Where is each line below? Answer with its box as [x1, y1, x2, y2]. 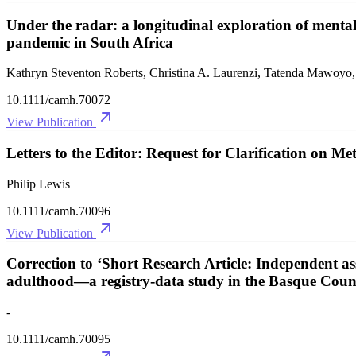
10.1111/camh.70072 [6, 93, 110, 107]
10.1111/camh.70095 [6, 332, 110, 346]
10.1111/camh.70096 [6, 203, 110, 218]
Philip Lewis [6, 176, 70, 191]
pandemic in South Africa [6, 33, 173, 51]
